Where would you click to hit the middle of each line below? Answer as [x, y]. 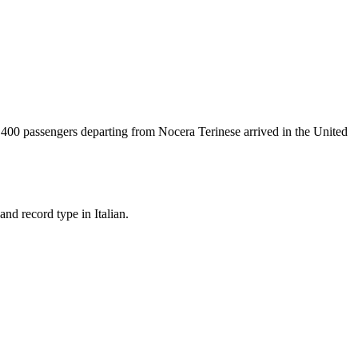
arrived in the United [294, 132]
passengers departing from [89, 132]
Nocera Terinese [199, 132]
